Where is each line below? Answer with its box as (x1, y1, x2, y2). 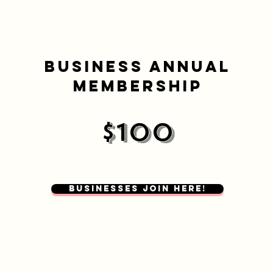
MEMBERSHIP (73, 76, 203, 96)
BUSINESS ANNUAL (44, 57, 231, 76)
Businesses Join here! (68, 183, 207, 194)
